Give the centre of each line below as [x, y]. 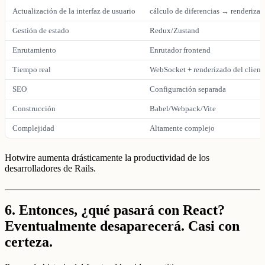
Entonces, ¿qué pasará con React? [122, 210]
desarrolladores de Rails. [50, 169]
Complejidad [33, 128]
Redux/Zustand [174, 31]
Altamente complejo [182, 128]
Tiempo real [32, 70]
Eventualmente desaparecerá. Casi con [122, 226]
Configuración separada [188, 89]
